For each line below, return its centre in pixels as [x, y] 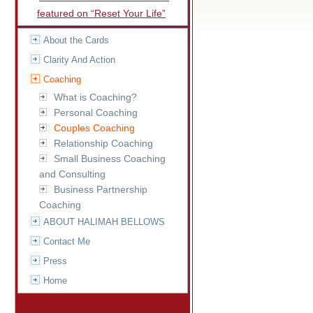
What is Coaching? [95, 97]
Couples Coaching [94, 128]
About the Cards [76, 40]
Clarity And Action [79, 60]
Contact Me [67, 241]
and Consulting [72, 174]
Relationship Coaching [103, 143]
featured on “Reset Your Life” [101, 13]
